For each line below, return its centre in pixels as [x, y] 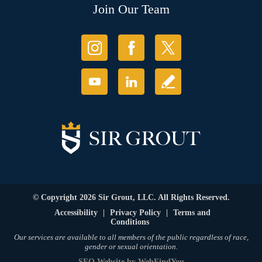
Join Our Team [131, 9]
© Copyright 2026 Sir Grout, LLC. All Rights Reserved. [131, 198]
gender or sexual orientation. [131, 247]
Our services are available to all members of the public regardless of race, [131, 237]
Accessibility [76, 213]
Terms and [192, 213]
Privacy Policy [135, 213]
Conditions [130, 222]
